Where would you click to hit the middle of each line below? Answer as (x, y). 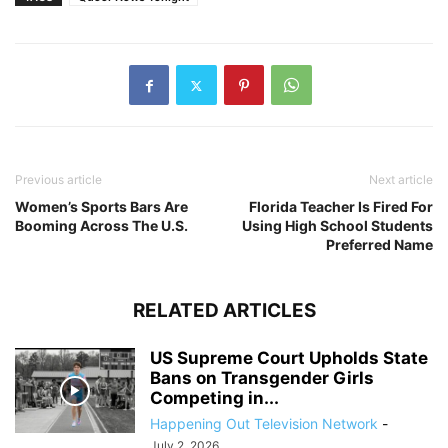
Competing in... (214, 398)
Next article (401, 180)
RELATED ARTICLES (224, 311)
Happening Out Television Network (264, 424)
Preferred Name (379, 245)
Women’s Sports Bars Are (101, 207)
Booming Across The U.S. (101, 226)
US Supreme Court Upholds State (289, 358)
